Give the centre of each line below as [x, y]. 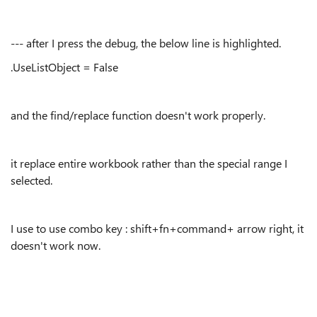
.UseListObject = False [64, 67]
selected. [31, 180]
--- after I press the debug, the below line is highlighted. [146, 43]
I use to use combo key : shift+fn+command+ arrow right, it [157, 228]
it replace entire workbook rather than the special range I [149, 163]
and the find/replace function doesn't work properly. [138, 115]
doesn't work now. [56, 245]
